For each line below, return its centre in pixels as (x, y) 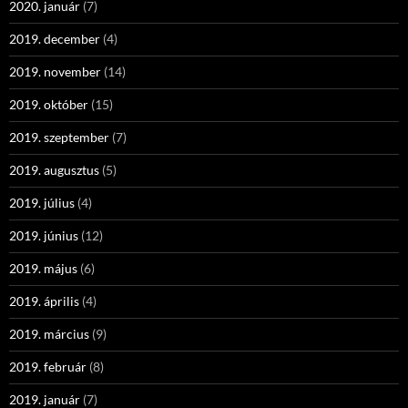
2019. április (44, 301)
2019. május (43, 268)
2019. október (49, 104)
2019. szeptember (59, 137)
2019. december (55, 39)
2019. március (49, 334)
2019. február (48, 367)
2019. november (55, 71)
